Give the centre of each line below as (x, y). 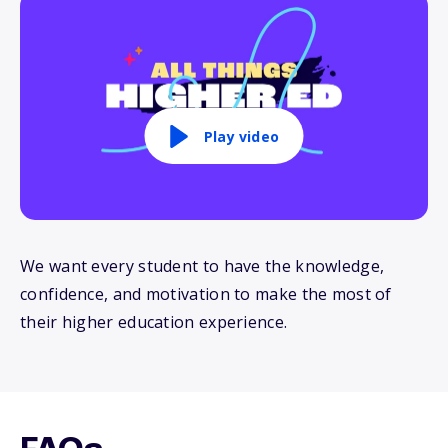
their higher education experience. (154, 322)
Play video (241, 136)
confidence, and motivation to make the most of (206, 294)
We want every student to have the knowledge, (202, 266)
